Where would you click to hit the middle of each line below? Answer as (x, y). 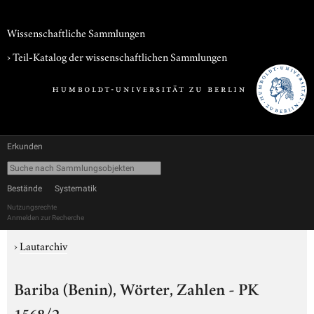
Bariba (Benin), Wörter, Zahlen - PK (136, 292)
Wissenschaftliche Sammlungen (76, 32)
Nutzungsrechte (32, 207)
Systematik (76, 189)
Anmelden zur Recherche (46, 218)
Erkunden (25, 146)
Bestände (25, 189)
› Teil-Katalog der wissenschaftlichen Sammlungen (117, 56)
